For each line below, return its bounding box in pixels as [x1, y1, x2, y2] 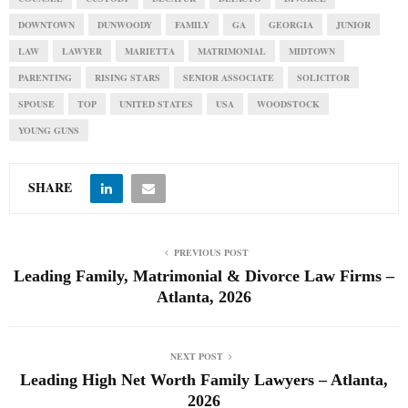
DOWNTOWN [18, 18, 75, 32]
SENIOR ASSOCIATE [183, 71, 274, 85]
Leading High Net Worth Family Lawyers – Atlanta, [20, 371, 388, 390]
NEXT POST [170, 350, 223, 363]
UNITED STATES [119, 97, 193, 111]
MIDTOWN [289, 45, 335, 58]
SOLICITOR [297, 71, 350, 85]
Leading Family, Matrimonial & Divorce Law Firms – [14, 267, 394, 286]
